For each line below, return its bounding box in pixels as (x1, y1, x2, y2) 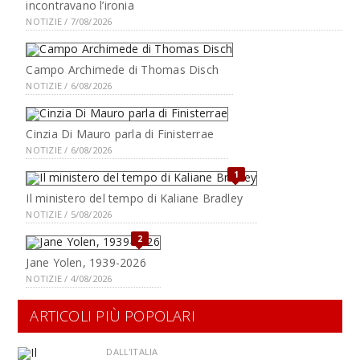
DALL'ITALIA (106, 345, 158, 358)
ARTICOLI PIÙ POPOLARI (30, 305, 195, 325)
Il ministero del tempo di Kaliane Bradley (26, 190, 243, 206)
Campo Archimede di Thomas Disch (26, 61, 219, 77)
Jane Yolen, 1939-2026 (26, 254, 146, 270)
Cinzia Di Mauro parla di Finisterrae (26, 125, 215, 141)
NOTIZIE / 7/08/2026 (26, 14, 112, 27)
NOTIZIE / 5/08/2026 (26, 207, 112, 220)
